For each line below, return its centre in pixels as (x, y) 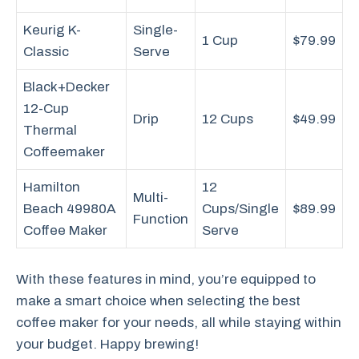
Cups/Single (240, 208)
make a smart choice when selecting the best (158, 301)
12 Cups (228, 119)
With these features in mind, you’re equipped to (166, 279)
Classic (46, 51)
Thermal (50, 130)
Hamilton (52, 187)
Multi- (151, 197)
